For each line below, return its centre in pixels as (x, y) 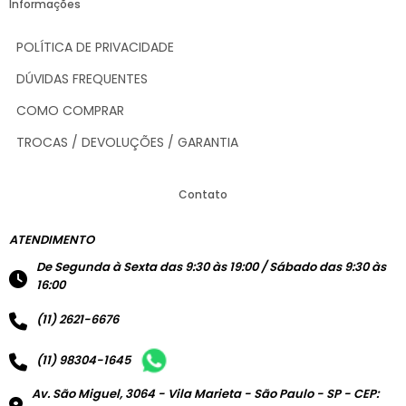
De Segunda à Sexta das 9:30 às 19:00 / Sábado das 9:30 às (211, 267)
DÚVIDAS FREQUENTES (82, 79)
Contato (203, 195)
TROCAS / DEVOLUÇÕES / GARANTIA (127, 143)
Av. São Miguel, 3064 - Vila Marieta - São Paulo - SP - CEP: (205, 394)
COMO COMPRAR (70, 111)
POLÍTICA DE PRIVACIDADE (95, 48)
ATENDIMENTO (52, 240)
